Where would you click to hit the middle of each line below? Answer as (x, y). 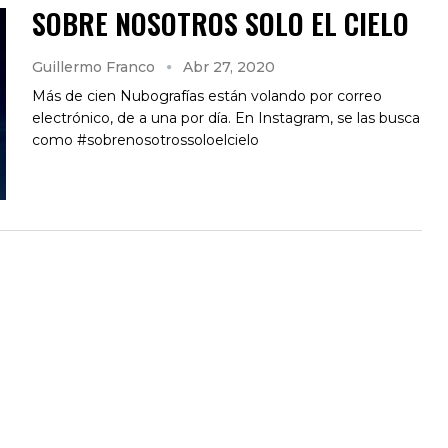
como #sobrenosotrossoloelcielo (145, 139)
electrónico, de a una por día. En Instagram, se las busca (226, 117)
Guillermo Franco (95, 66)
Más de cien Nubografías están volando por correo (207, 95)
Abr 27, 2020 (229, 66)
